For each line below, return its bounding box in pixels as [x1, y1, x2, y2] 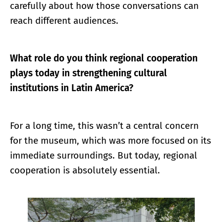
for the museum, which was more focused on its [10, 135, 211, 147]
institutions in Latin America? [10, 82, 133, 94]
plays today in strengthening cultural [10, 67, 167, 79]
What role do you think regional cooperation [10, 53, 198, 64]
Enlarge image [84, 201, 128, 210]
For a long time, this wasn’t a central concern [10, 120, 199, 132]
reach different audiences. [10, 15, 118, 27]
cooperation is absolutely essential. [10, 165, 160, 176]
